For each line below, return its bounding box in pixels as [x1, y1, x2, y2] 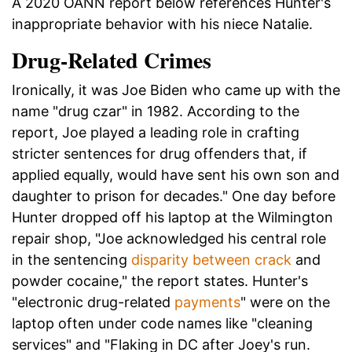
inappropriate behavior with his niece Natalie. [12, 15, 313, 32]
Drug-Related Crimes [12, 43, 211, 76]
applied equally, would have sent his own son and [12, 166, 339, 183]
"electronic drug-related [12, 293, 174, 310]
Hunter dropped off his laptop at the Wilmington [12, 208, 333, 225]
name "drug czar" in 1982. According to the [12, 102, 299, 119]
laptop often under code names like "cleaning [12, 314, 313, 332]
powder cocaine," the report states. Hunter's [12, 272, 308, 289]
